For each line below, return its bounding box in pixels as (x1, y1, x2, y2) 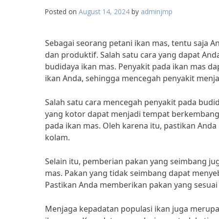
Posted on (45, 7, 79, 16)
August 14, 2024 (79, 7, 130, 16)
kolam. (45, 132, 70, 143)
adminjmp (141, 7, 173, 16)
